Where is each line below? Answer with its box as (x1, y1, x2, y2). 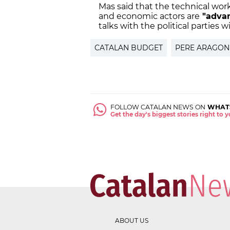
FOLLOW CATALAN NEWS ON (110, 103, 206, 111)
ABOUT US (115, 217, 148, 225)
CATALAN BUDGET (94, 43, 163, 53)
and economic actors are (99, 11, 200, 22)
